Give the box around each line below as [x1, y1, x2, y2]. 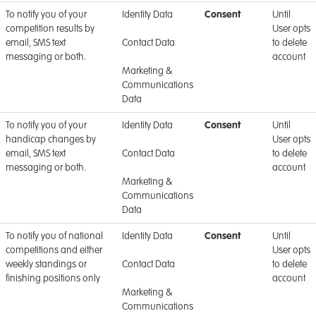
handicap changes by [6, 135, 96, 145]
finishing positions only [6, 274, 100, 284]
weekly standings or [6, 260, 87, 269]
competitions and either [6, 245, 102, 255]
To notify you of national [6, 231, 103, 241]
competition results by [6, 24, 95, 34]
